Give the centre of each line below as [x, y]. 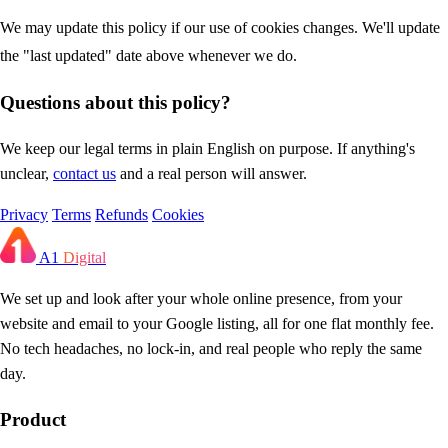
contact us [84, 173]
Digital [84, 257]
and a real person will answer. [211, 173]
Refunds [121, 214]
